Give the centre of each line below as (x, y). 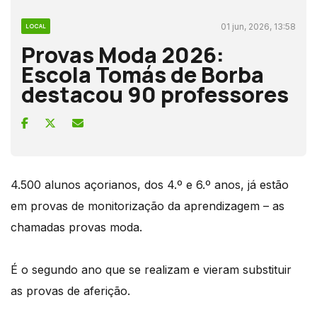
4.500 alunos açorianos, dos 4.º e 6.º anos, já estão (150, 184)
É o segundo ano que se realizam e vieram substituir (151, 269)
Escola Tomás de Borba (143, 74)
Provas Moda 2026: (123, 54)
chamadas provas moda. (76, 227)
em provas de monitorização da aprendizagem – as (148, 206)
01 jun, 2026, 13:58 (258, 26)
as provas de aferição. (70, 290)
